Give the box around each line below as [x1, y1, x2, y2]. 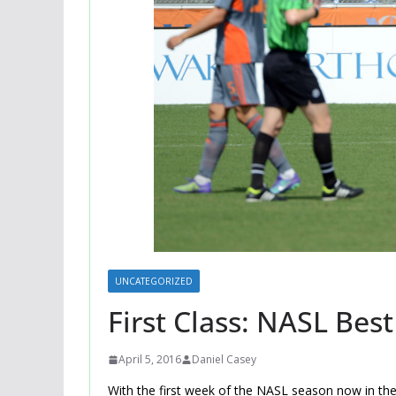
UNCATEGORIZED [115, 275, 193, 288]
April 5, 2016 [118, 352, 181, 368]
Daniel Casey [192, 352, 256, 368]
